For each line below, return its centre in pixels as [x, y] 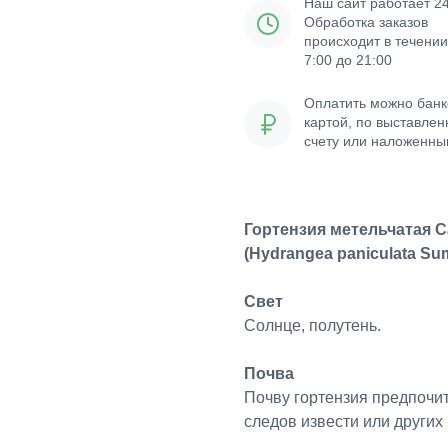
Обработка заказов [366, 21]
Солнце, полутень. [312, 325]
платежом [336, 159]
